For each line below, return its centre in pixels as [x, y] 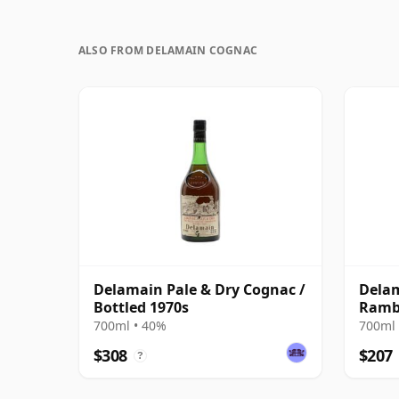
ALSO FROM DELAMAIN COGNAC [168, 50]
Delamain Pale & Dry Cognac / [199, 289]
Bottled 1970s [141, 307]
